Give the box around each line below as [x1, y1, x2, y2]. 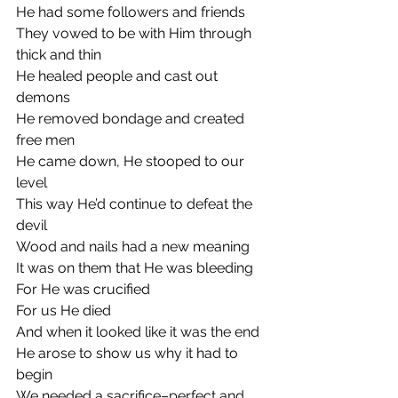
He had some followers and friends [16, 3, 245, 20]
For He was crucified [16, 280, 150, 298]
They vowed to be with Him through [16, 24, 255, 42]
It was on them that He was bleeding [16, 259, 257, 276]
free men [16, 131, 78, 148]
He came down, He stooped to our [16, 152, 248, 170]
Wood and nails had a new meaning [16, 237, 250, 255]
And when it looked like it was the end [16, 322, 259, 340]
